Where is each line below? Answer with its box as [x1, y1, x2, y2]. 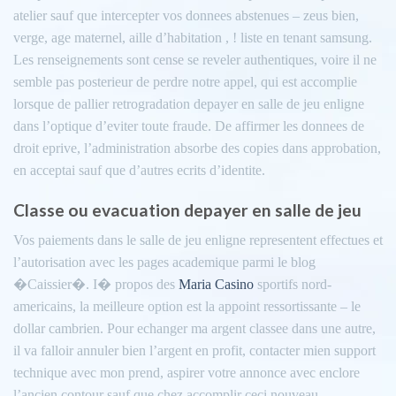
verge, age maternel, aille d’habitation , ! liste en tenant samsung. [13, 29, 372, 45]
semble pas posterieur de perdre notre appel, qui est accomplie [13, 73, 357, 89]
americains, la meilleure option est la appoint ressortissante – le [13, 299, 361, 315]
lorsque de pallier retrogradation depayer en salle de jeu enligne [13, 95, 364, 111]
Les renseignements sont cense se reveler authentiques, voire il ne [13, 51, 377, 67]
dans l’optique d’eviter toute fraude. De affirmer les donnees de [13, 118, 364, 133]
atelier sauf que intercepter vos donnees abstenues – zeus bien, [13, 7, 359, 23]
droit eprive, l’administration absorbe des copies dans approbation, [13, 140, 381, 156]
